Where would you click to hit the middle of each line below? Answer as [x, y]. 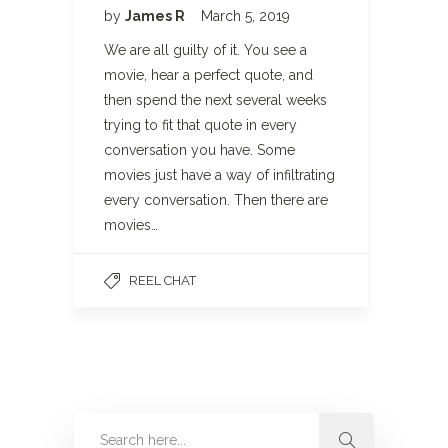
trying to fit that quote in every [200, 125]
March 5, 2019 [245, 16]
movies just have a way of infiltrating [219, 175]
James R [156, 16]
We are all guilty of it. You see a [205, 50]
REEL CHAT [162, 280]
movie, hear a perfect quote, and [208, 75]
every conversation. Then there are [216, 200]
